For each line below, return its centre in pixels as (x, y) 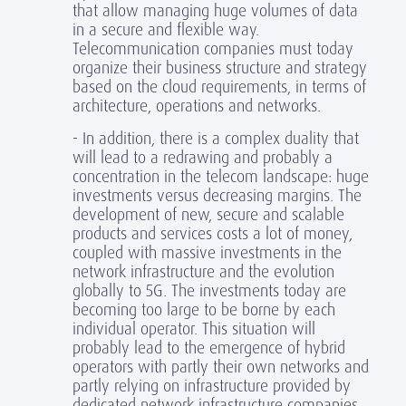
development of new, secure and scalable (208, 214)
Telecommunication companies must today (213, 48)
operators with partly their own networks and (221, 367)
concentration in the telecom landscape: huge (221, 176)
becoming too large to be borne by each (204, 309)
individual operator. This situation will (194, 329)
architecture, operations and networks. (197, 106)
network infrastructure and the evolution (203, 271)
